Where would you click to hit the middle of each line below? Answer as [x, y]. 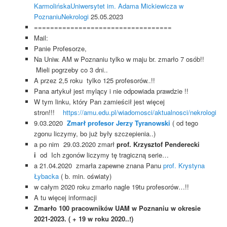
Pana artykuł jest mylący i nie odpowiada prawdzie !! [111, 91]
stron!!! [48, 112]
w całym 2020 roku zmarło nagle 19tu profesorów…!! [111, 187]
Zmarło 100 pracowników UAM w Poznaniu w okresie [117, 208]
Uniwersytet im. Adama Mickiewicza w [127, 6]
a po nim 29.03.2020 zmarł [75, 144]
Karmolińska [52, 6]
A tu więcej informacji [65, 198]
